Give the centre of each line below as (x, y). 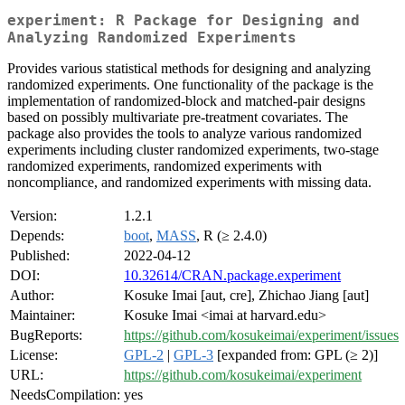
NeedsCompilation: (65, 395)
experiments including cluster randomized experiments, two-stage (193, 150)
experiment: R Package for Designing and (184, 21)
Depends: (37, 236)
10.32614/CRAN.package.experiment (232, 276)
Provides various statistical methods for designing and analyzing (189, 69)
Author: (32, 296)
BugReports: (46, 335)
